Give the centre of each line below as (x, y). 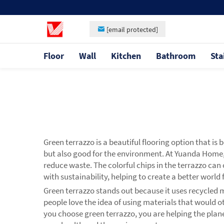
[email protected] (132, 29)
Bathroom (176, 55)
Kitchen (126, 55)
